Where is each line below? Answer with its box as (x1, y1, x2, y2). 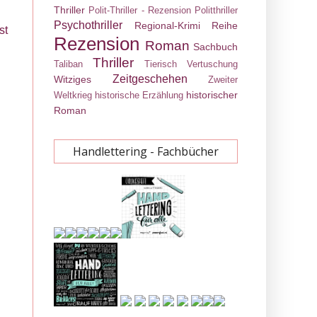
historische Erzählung (95, 90, 183, 100)
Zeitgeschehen (112, 73, 188, 85)
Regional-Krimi (134, 20, 200, 31)
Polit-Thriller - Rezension (88, 5, 191, 16)
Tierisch (144, 59, 177, 69)
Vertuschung (187, 59, 238, 69)
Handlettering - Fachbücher (73, 144, 219, 159)
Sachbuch (193, 41, 238, 52)
